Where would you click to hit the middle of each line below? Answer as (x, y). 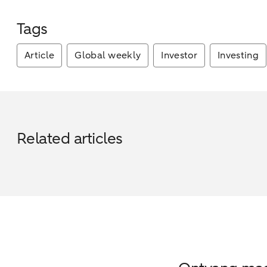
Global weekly (108, 55)
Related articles (70, 138)
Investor (179, 55)
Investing (238, 55)
